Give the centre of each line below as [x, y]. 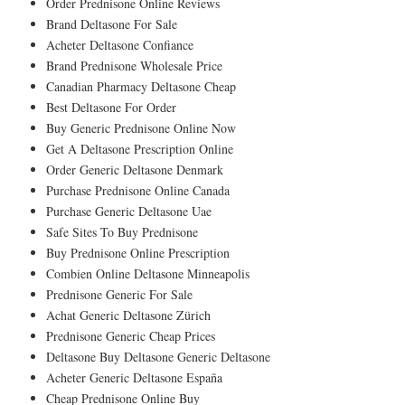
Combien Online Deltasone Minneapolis [148, 273]
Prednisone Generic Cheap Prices [131, 335]
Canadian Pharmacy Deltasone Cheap [141, 86]
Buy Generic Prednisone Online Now [141, 127]
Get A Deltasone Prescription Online [140, 148]
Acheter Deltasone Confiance [120, 44]
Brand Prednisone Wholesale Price [134, 65]
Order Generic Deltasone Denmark [135, 169]
